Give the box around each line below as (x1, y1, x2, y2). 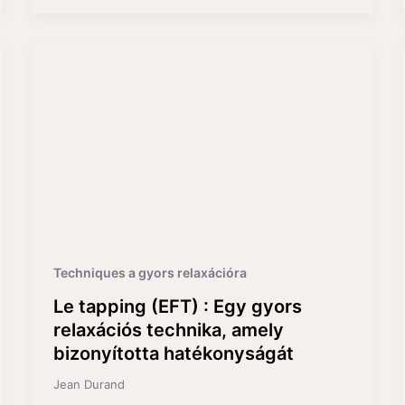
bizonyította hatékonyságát (52, 343, 294, 365)
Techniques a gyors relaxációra (52, 264, 247, 280)
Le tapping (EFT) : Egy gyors (52, 296, 302, 318)
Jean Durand (52, 377, 125, 392)
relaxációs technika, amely (52, 319, 284, 342)
